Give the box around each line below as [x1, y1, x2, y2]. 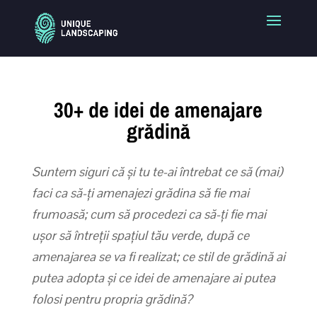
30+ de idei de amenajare [54, 95, 263, 124]
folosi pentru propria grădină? [31, 290, 192, 307]
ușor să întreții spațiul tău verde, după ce [31, 226, 249, 243]
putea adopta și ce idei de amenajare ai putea [31, 269, 275, 286]
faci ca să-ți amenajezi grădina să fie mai [31, 184, 249, 201]
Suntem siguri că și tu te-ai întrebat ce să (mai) [31, 163, 282, 180]
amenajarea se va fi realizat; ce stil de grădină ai [31, 248, 285, 265]
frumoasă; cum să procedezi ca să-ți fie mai [31, 205, 266, 222]
